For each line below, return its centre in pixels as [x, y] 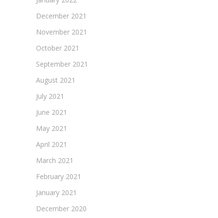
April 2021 [52, 144]
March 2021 [55, 160]
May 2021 [52, 128]
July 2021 [50, 96]
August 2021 [56, 80]
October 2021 [58, 48]
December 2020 [61, 208]
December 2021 [61, 16]
